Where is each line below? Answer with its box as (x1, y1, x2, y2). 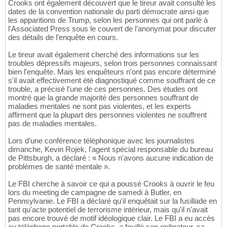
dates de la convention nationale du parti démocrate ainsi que (8, 7, 209, 16)
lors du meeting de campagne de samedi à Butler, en (8, 187, 181, 197)
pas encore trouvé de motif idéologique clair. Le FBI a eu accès (8, 213, 215, 222)
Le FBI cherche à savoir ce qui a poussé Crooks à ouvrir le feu (8, 179, 214, 188)
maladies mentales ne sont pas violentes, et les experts (8, 101, 191, 110)
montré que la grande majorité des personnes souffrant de (8, 93, 199, 102)
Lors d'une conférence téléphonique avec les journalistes (8, 136, 195, 145)
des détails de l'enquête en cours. (8, 32, 118, 42)
